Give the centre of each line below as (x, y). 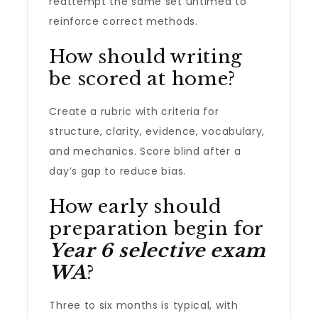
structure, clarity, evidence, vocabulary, (157, 131)
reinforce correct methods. (124, 21)
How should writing (146, 57)
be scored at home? (143, 79)
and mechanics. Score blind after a (145, 151)
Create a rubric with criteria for (134, 111)
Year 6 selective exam (158, 251)
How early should (135, 207)
